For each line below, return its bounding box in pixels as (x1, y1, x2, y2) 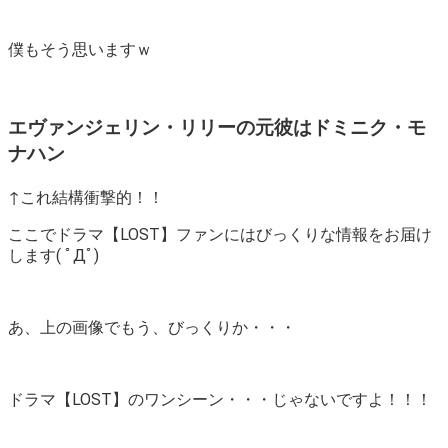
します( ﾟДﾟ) (8, 246, 99, 266)
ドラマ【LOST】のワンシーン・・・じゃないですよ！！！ (8, 390, 432, 410)
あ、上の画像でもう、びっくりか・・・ (8, 318, 296, 338)
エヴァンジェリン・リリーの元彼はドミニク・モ (8, 116, 426, 139)
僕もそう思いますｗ (8, 39, 152, 59)
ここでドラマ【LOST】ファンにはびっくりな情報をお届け (8, 225, 432, 245)
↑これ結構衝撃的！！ (8, 188, 164, 208)
